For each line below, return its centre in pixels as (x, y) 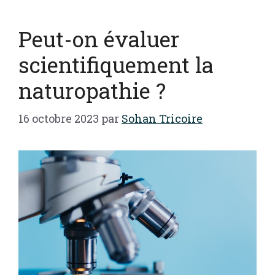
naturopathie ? (92, 90)
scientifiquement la (116, 64)
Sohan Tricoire (162, 118)
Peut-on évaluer (99, 38)
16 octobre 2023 (59, 118)
